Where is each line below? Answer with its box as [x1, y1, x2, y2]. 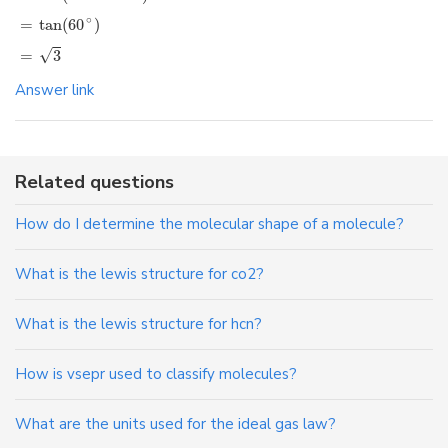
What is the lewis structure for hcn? [15, 313, 262, 334]
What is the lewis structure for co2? [15, 263, 264, 284]
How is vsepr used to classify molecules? [15, 363, 297, 384]
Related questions [15, 169, 174, 194]
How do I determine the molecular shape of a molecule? [15, 213, 404, 234]
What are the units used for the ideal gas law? [15, 413, 336, 434]
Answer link [15, 79, 94, 100]
